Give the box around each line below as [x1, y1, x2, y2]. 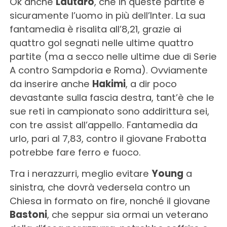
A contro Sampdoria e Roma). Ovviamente [9, 63, 208, 77]
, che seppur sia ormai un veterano [47, 208, 208, 221]
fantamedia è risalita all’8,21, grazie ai [9, 22, 181, 35]
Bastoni [9, 208, 47, 221]
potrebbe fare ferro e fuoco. [9, 145, 141, 159]
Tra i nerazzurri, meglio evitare [9, 167, 152, 180]
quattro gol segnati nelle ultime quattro [9, 36, 194, 49]
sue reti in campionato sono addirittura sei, [9, 104, 209, 118]
